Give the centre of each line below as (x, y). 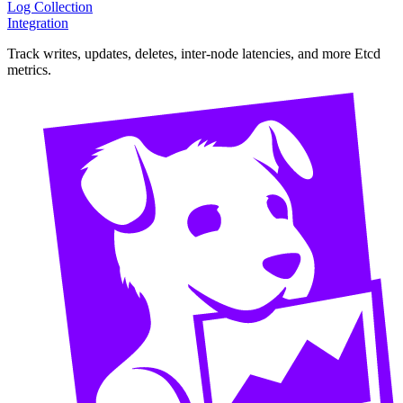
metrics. (29, 69)
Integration (38, 22)
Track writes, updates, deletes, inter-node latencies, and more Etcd (194, 53)
